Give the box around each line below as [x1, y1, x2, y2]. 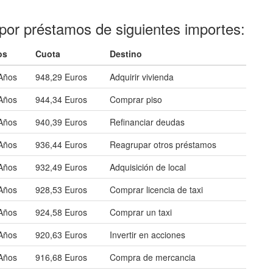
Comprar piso [110, 93, 162, 105]
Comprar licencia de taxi [110, 183, 203, 196]
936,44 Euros [35, 138, 87, 151]
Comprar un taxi [110, 206, 172, 218]
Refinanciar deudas [110, 116, 185, 128]
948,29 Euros [35, 71, 87, 83]
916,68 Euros [35, 251, 87, 263]
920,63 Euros [35, 229, 87, 241]
